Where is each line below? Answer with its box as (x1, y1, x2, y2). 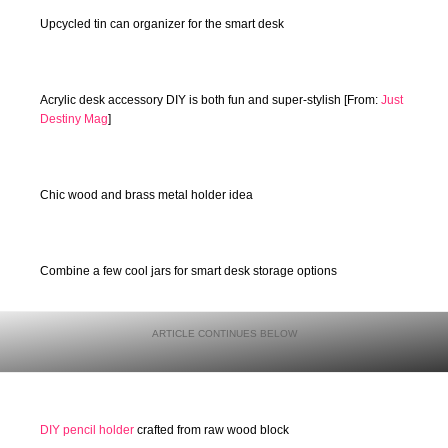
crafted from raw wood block (134, 423, 289, 438)
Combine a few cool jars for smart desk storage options (40, 264, 337, 279)
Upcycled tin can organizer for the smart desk (40, 16, 284, 31)
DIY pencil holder (40, 423, 134, 438)
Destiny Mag (40, 111, 108, 126)
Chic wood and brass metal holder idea (40, 188, 253, 203)
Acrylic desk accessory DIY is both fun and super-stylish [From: (40, 92, 381, 107)
